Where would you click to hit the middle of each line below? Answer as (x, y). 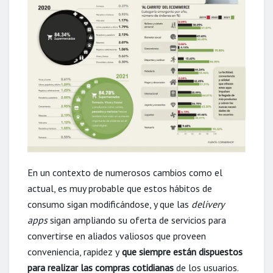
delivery (207, 204)
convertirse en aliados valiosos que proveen (117, 236)
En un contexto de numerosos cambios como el (125, 172)
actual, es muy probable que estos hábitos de (120, 188)
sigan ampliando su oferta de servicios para (137, 220)
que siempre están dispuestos (181, 251)
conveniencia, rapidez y (73, 251)
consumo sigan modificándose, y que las (109, 204)
